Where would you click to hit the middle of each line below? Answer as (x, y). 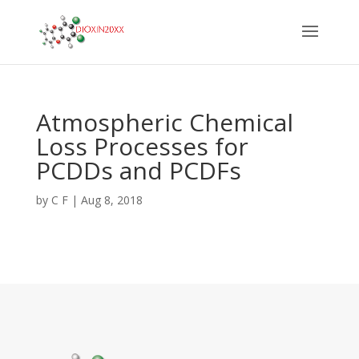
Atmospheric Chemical (164, 122)
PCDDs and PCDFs (138, 170)
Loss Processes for (142, 146)
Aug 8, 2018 (111, 200)
